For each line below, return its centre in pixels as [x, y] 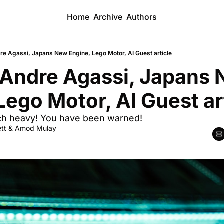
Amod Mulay [36, 128]
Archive [108, 17]
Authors [142, 17]
